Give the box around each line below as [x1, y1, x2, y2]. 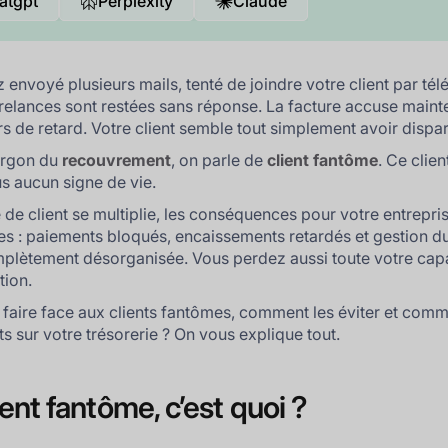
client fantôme [267, 150, 379, 170]
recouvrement [62, 150, 172, 170]
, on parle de [171, 150, 268, 170]
